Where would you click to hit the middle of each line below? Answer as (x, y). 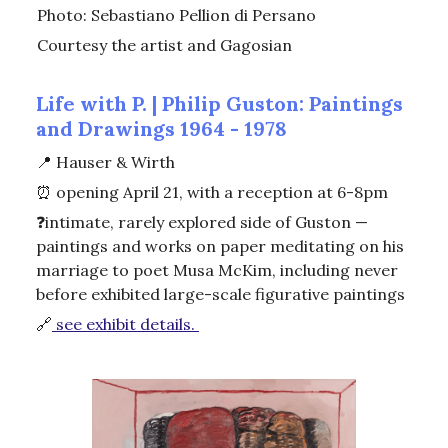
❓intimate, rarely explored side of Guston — (202, 222)
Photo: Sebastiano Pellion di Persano (176, 14)
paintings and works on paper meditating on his (220, 246)
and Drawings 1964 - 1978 (161, 129)
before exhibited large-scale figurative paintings (220, 294)
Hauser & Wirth (113, 162)
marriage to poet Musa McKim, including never (217, 270)
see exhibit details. (125, 324)
